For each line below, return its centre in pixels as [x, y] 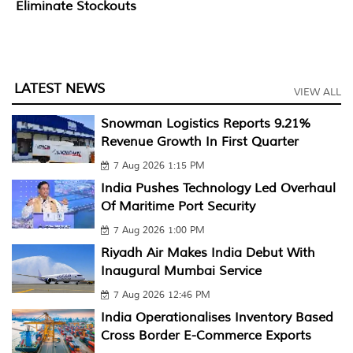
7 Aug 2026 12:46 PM [162, 295]
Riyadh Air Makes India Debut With [208, 253]
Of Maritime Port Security [178, 206]
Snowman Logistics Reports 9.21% [206, 123]
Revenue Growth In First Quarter [199, 141]
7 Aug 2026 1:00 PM [159, 230]
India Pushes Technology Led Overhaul [218, 188]
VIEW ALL [318, 92]
